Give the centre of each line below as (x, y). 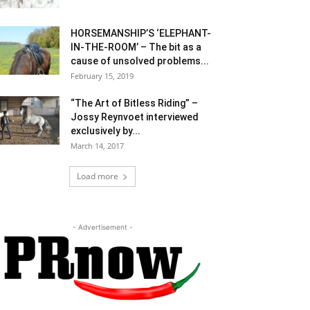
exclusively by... (106, 131)
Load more (98, 176)
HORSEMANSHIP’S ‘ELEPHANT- (141, 34)
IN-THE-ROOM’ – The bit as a (136, 47)
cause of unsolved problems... (140, 61)
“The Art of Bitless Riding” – (134, 103)
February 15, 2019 (102, 76)
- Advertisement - (102, 227)
